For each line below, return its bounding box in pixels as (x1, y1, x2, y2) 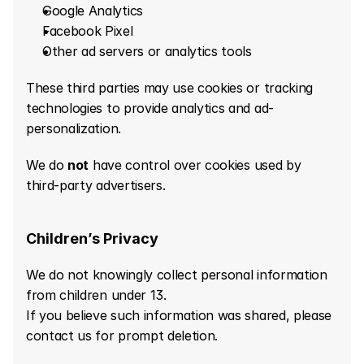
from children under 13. (26, 287, 167, 303)
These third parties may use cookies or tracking (26, 80, 313, 96)
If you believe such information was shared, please (26, 307, 331, 323)
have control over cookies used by (89, 157, 301, 173)
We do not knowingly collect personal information (26, 266, 327, 283)
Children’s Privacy (26, 230, 158, 247)
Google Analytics (42, 2, 143, 19)
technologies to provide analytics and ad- (26, 100, 274, 116)
